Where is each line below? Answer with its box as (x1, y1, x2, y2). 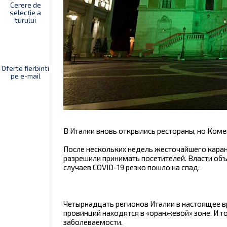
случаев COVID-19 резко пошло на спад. (63, 163, 200, 172)
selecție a (10, 8, 41, 17)
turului (15, 16, 36, 24)
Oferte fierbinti (2, 64, 49, 72)
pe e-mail (10, 71, 41, 80)
